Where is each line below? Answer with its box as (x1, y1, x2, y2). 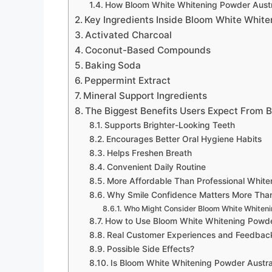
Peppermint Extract (84, 74, 171, 86)
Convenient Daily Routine (106, 161, 206, 172)
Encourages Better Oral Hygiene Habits (106, 134, 262, 144)
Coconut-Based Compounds (85, 44, 211, 56)
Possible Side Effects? (106, 243, 194, 254)
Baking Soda (85, 59, 141, 71)
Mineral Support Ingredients (83, 89, 208, 101)
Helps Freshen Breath (106, 148, 192, 158)
